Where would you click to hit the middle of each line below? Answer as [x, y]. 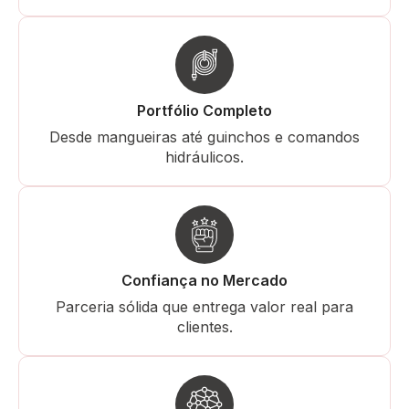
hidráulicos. [204, 157]
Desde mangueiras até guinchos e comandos [204, 136]
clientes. [204, 326]
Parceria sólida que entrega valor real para [204, 306]
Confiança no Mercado [204, 280]
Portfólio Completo [204, 110]
